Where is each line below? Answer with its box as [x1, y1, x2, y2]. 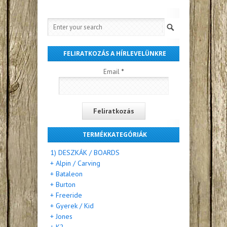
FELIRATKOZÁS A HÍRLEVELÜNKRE [63, 49, 166, 58]
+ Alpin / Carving [50, 158, 100, 168]
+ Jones [50, 211, 72, 221]
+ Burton [50, 179, 75, 189]
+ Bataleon [50, 169, 83, 178]
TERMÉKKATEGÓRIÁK [83, 130, 147, 139]
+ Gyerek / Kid [50, 201, 94, 210]
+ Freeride [50, 190, 82, 200]
